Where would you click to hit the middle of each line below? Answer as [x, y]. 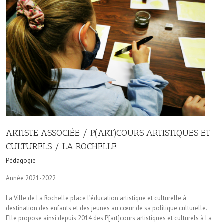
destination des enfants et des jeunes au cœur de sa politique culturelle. [106, 208]
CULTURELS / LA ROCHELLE [61, 147]
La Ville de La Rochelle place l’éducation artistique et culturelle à [96, 198]
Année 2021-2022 [31, 178]
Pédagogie [21, 161]
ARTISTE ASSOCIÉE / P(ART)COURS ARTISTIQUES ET [108, 133]
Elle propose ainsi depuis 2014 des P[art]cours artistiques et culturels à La [109, 218]
